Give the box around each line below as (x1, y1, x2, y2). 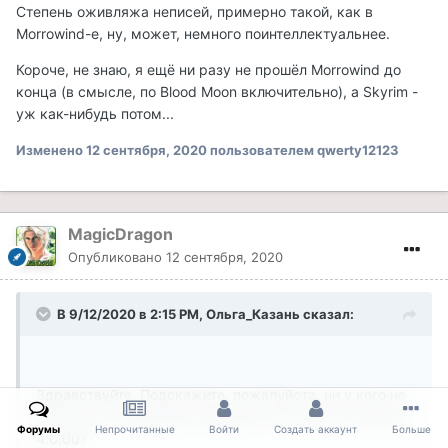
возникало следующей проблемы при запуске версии (36, 408, 407, 426)
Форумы (17, 423, 61, 435)
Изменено (16, 142, 86, 159)
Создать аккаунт (274, 423, 358, 435)
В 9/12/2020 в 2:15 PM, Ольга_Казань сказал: (57, 306, 354, 323)
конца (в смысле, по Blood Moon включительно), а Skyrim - (16, 83, 418, 101)
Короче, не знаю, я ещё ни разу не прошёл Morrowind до (16, 61, 401, 79)
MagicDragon (68, 224, 173, 245)
